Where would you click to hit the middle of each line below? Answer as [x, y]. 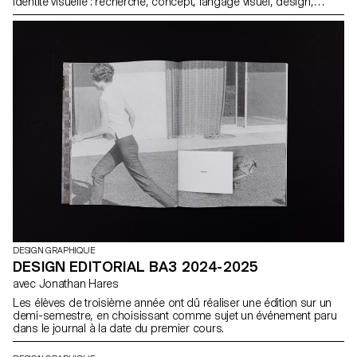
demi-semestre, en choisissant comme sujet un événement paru [175, 316]
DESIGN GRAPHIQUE [54, 251]
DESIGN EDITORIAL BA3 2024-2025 [136, 267]
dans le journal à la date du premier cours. [118, 329]
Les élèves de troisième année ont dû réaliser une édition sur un [173, 303]
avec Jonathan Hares [78, 284]
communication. [53, 15]
